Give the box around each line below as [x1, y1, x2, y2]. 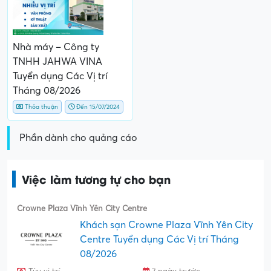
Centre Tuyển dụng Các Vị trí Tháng [80, 233, 239, 245]
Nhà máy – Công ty [13, 41, 99, 53]
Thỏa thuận [23, 103, 58, 110]
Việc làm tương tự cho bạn [22, 170, 171, 187]
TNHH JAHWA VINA [13, 56, 102, 67]
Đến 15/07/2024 [74, 103, 120, 110]
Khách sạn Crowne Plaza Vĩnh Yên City [80, 219, 253, 230]
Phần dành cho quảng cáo [19, 132, 137, 143]
